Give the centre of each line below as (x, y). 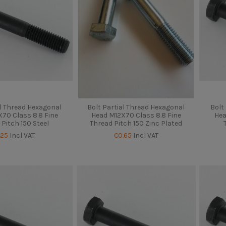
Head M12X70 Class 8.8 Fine (136, 116)
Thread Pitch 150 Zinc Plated (136, 124)
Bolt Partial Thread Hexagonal (136, 107)
